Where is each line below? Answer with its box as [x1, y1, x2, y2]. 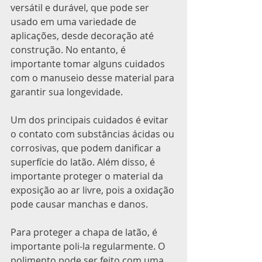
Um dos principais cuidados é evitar [11, 113, 171, 127]
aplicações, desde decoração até [11, 29, 156, 43]
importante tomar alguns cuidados [11, 57, 167, 71]
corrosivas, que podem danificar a [11, 142, 163, 155]
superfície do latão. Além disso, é [11, 156, 157, 169]
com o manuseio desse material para [11, 71, 177, 85]
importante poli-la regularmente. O [11, 240, 167, 253]
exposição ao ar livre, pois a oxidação [11, 184, 177, 197]
